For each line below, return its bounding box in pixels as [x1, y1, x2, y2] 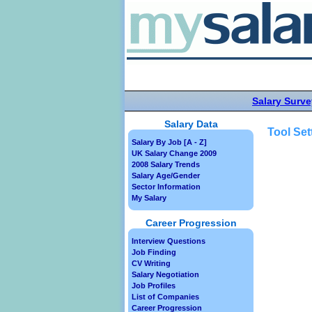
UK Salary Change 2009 [132, 149, 217, 157]
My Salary [132, 194, 166, 202]
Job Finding [132, 248, 176, 256]
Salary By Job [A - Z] [132, 138, 207, 146]
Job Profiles [132, 281, 175, 290]
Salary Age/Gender [132, 171, 200, 180]
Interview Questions [132, 237, 205, 245]
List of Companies [132, 292, 199, 301]
